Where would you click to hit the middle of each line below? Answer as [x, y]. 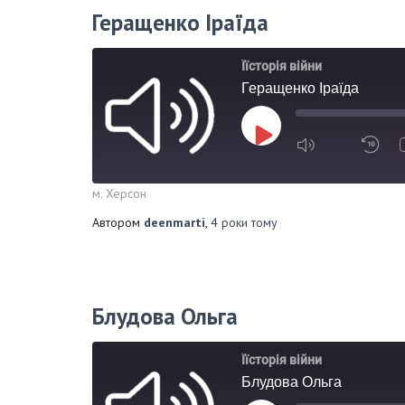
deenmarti [174, 222]
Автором [118, 222]
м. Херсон [119, 193]
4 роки [229, 222]
